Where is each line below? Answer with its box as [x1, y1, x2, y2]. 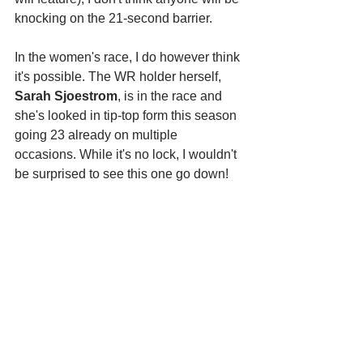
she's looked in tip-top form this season [15, 109, 240, 123]
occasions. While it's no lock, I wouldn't [15, 147, 240, 162]
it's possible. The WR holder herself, [15, 70, 224, 84]
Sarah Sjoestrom [15, 89, 117, 104]
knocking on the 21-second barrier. [15, 11, 216, 26]
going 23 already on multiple [15, 128, 181, 143]
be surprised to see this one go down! [15, 167, 228, 181]
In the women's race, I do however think [15, 50, 243, 65]
